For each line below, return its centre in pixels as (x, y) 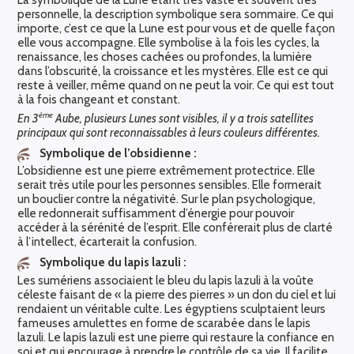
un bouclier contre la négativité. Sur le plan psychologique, (167, 200)
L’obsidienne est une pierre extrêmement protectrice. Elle (167, 171)
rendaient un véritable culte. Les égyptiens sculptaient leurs (172, 309)
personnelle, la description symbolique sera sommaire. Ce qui (176, 15)
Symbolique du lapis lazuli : (113, 263)
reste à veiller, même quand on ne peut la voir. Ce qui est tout (176, 86)
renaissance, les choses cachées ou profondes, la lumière (165, 57)
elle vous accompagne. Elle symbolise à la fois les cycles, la (169, 43)
